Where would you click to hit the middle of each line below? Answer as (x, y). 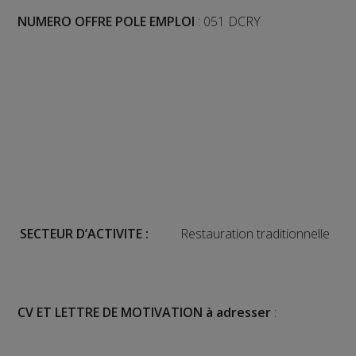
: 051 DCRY (228, 21)
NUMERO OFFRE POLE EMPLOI (106, 21)
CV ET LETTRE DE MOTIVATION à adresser (145, 312)
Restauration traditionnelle (255, 233)
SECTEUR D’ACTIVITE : (85, 233)
